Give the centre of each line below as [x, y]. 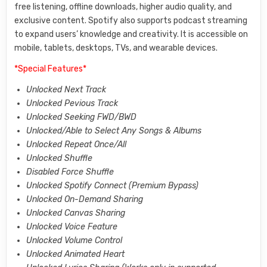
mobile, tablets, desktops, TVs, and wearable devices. [116, 48]
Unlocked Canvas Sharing [76, 213]
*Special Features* [51, 69]
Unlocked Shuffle [60, 158]
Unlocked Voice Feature [72, 226]
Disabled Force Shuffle [70, 172]
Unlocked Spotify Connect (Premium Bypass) [113, 185]
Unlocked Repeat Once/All [77, 144]
